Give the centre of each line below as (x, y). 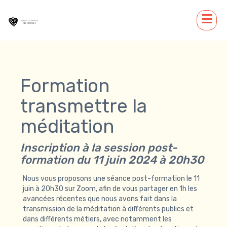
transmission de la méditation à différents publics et (108, 209)
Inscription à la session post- (99, 148)
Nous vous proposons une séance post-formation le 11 (111, 179)
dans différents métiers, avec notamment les (97, 219)
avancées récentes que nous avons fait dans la (100, 199)
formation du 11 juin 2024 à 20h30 (112, 160)
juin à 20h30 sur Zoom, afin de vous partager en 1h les (110, 189)
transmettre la (84, 106)
